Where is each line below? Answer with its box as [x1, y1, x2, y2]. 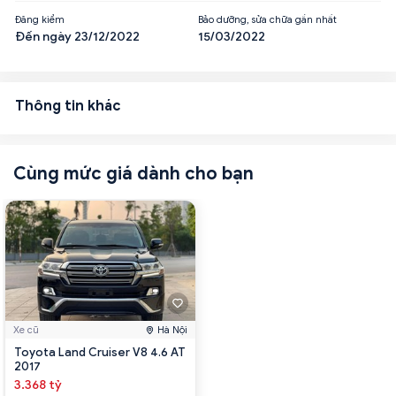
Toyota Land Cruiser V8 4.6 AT [14, 345, 186, 361]
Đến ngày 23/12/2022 [15, 28, 140, 44]
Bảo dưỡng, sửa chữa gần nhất [198, 12, 337, 26]
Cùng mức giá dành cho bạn [13, 162, 254, 185]
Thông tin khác [15, 96, 121, 115]
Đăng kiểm [15, 12, 65, 26]
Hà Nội [157, 324, 187, 337]
